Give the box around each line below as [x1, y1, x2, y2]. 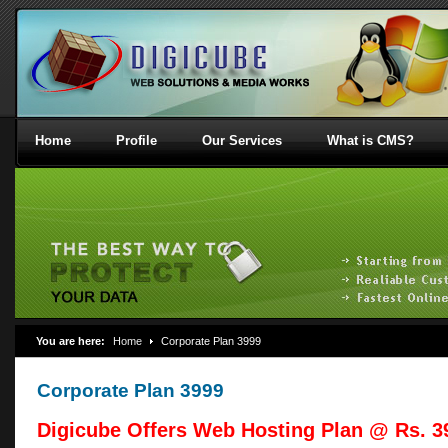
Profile [116, 133, 157, 148]
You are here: [36, 335, 105, 347]
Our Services [202, 133, 282, 148]
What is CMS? [327, 133, 414, 148]
